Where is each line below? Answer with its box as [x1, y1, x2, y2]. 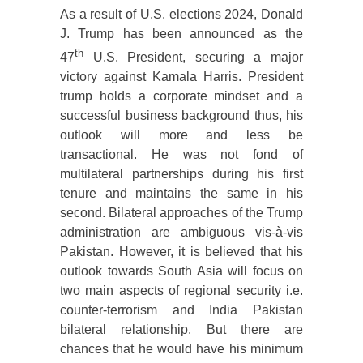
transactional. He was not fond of [60, 147, 303, 162]
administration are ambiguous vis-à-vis [60, 225, 303, 240]
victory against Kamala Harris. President [60, 70, 303, 84]
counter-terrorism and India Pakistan [60, 303, 303, 318]
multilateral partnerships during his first [60, 167, 303, 181]
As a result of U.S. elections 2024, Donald [60, 7, 303, 22]
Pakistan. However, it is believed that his [60, 245, 303, 259]
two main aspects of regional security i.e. [60, 284, 303, 298]
